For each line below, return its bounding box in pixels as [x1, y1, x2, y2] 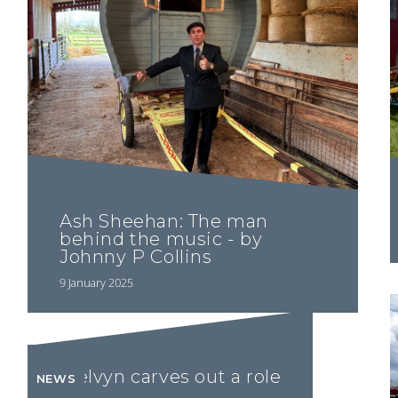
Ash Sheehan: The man [60, 211, 269, 233]
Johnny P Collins [60, 246, 212, 268]
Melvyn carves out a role [60, 366, 282, 388]
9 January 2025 [60, 274, 133, 291]
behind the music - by [60, 228, 263, 251]
